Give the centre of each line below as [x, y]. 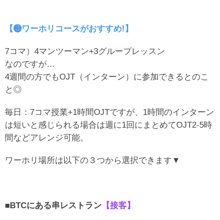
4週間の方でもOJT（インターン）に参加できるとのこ [107, 76]
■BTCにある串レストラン [53, 205]
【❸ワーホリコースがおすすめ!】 [69, 28]
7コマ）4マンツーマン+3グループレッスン [85, 51]
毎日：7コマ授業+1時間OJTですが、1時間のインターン [110, 112]
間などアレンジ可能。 [47, 137]
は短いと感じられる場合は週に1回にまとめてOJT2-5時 [109, 124]
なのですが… [30, 64]
